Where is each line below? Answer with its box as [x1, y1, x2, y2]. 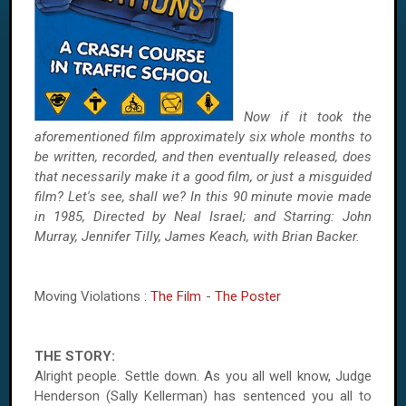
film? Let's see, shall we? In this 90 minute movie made [34, 188, 372, 205]
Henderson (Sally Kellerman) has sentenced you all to [34, 388, 372, 404]
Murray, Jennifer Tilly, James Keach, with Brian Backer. [34, 228, 360, 245]
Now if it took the [244, 109, 372, 125]
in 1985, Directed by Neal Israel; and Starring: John [34, 208, 372, 225]
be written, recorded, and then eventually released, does [34, 149, 372, 165]
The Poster [215, 288, 281, 304]
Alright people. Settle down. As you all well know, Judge [34, 368, 372, 384]
